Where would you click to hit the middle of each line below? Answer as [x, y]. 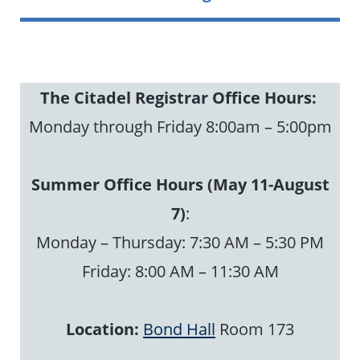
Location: [102, 329]
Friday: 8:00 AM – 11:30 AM [180, 271]
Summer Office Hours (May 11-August [180, 184]
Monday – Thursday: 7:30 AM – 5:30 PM [180, 242]
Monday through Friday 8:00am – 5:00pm [180, 127]
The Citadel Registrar [124, 98]
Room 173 [255, 329]
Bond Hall [179, 329]
